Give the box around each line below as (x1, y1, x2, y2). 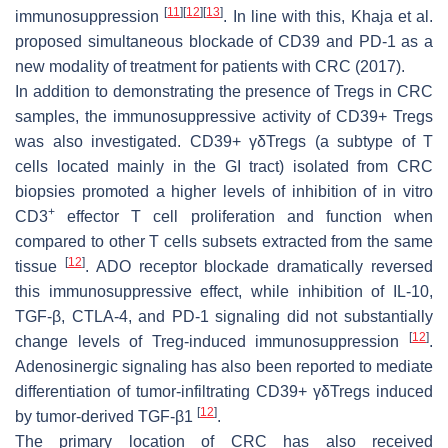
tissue (15, 257, 65, 275)
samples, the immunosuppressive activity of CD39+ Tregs (15, 107, 433, 125)
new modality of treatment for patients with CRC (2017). (15, 57, 405, 75)
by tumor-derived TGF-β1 (15, 407, 197, 425)
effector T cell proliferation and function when (55, 207, 433, 225)
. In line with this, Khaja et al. (223, 7, 433, 25)
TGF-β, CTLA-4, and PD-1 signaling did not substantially (15, 307, 433, 325)
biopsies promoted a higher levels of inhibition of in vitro (15, 182, 433, 200)
